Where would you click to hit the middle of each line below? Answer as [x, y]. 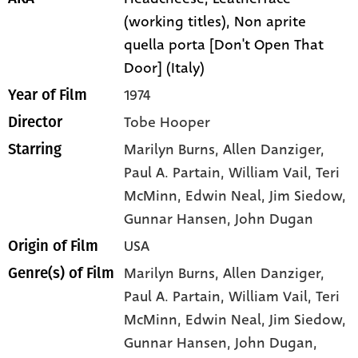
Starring [35, 149]
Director [35, 122]
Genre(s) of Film [61, 273]
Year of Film [48, 95]
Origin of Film [53, 246]
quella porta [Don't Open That [224, 44]
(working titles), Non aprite [215, 21]
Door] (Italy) [165, 68]
